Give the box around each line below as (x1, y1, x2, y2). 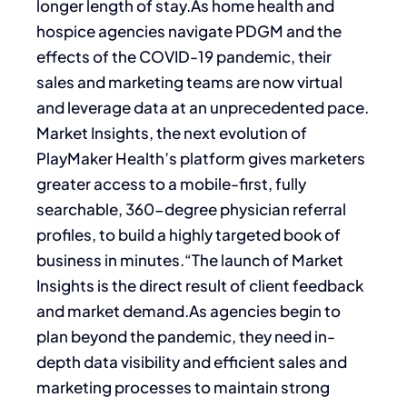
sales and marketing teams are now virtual (36, 72, 342, 93)
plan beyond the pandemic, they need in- (36, 326, 335, 347)
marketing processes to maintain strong (36, 377, 330, 398)
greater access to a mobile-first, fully (36, 174, 306, 194)
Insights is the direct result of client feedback (36, 275, 363, 296)
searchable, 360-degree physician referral (36, 199, 346, 220)
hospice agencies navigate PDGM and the (36, 21, 342, 42)
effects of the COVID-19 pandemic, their (36, 46, 332, 67)
